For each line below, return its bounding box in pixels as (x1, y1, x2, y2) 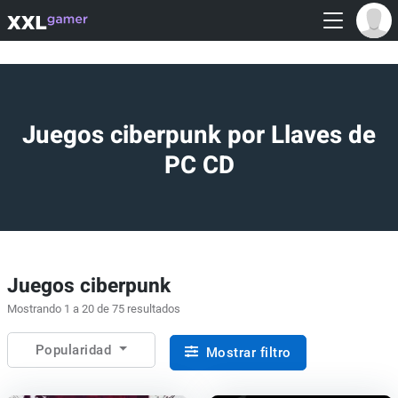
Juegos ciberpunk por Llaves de (22, 116, 376, 154)
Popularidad (35, 341, 115, 358)
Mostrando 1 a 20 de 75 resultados (6, 301, 180, 315)
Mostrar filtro (202, 344, 291, 361)
